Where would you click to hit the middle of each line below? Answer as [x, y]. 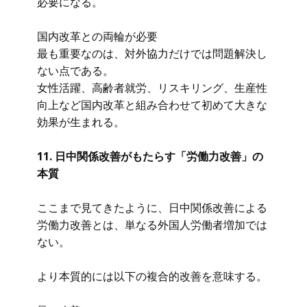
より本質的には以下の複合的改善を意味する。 [152, 276]
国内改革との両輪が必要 [97, 36]
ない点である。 [75, 71]
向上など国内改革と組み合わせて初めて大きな [152, 105]
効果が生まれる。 [81, 122]
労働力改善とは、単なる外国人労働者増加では [152, 225]
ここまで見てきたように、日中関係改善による [152, 208]
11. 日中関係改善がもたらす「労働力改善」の [150, 156]
